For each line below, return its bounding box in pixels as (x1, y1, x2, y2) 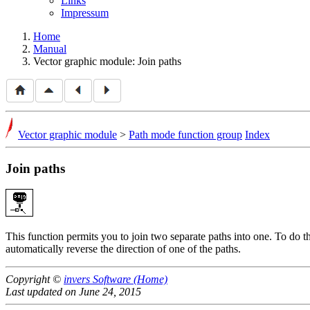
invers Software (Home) (64, 273, 167, 286)
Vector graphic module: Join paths (33, 55, 181, 67)
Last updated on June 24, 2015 (6, 286, 141, 298)
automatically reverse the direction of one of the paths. (6, 243, 241, 255)
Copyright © (6, 273, 64, 286)
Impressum (61, 7, 109, 19)
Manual (33, 43, 66, 55)
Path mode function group (129, 129, 242, 140)
